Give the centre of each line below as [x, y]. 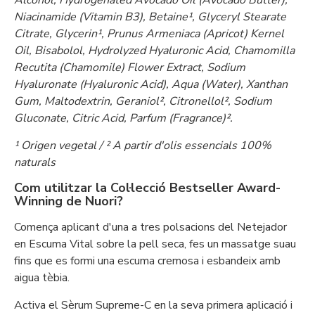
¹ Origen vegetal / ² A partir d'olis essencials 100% [143, 146]
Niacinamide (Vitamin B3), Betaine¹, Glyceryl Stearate [150, 17]
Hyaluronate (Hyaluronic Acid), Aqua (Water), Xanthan [151, 84]
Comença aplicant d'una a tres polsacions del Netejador [150, 227]
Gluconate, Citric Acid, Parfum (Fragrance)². [123, 118]
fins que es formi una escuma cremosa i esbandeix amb [147, 261]
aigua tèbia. [42, 278]
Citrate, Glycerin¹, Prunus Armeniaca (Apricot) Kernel [149, 34]
